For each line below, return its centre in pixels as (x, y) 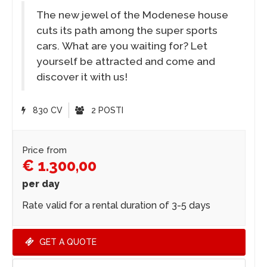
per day (41, 184)
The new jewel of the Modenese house (132, 15)
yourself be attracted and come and (126, 62)
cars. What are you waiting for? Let (122, 46)
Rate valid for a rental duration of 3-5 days (116, 206)
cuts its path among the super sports (127, 31)
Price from (44, 150)
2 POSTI (106, 111)
